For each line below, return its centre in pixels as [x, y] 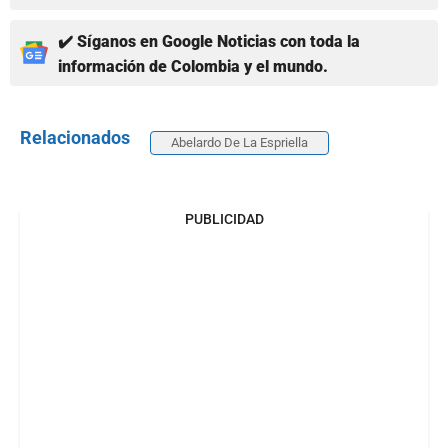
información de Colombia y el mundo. [193, 66]
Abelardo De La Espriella [239, 142]
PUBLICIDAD [224, 218]
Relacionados [75, 137]
